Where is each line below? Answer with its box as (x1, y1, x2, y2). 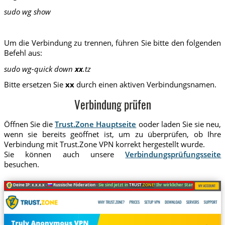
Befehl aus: (4, 48, 42, 58)
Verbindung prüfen (74, 100, 151, 112)
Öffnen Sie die (4, 119, 55, 130)
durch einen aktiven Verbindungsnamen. (74, 79, 216, 89)
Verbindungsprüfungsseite (125, 149, 221, 160)
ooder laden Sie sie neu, (136, 119, 221, 130)
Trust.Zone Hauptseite (55, 119, 137, 130)
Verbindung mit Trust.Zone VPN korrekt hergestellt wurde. (4, 139, 205, 150)
